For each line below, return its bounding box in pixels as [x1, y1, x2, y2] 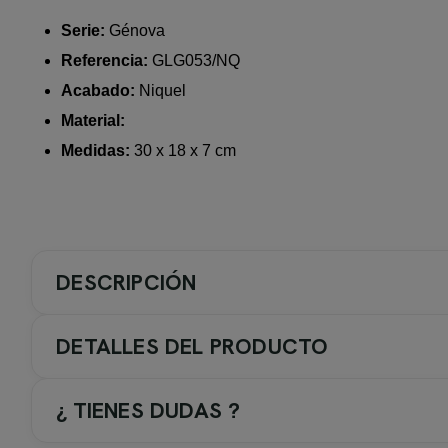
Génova [105, 22, 166, 40]
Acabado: [61, 82, 136, 100]
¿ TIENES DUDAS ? [56, 396, 241, 426]
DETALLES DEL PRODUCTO [56, 332, 329, 362]
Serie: [61, 22, 106, 40]
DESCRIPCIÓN [56, 268, 197, 298]
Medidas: [61, 142, 131, 160]
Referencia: [61, 52, 149, 70]
